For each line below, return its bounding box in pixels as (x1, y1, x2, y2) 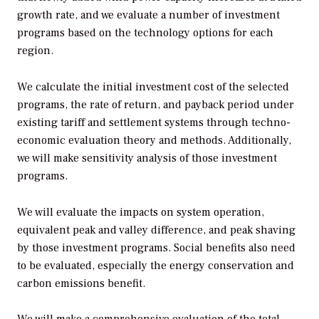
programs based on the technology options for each (17, 25, 273, 40)
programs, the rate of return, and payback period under (17, 97, 294, 112)
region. (17, 43, 53, 58)
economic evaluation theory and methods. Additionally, (17, 132, 291, 147)
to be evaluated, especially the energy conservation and (17, 258, 294, 273)
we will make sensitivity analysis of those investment (17, 150, 277, 165)
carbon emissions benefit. (17, 276, 145, 291)
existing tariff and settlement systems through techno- (17, 115, 291, 130)
